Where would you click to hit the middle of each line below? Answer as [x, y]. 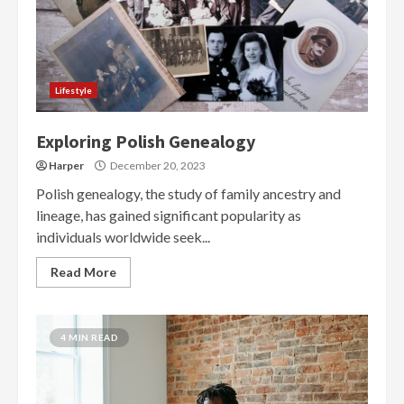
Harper [66, 165]
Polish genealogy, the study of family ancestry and [188, 193]
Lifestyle [73, 90]
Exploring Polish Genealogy [146, 141]
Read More [83, 271]
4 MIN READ [89, 337]
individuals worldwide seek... [123, 236]
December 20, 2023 [157, 165]
